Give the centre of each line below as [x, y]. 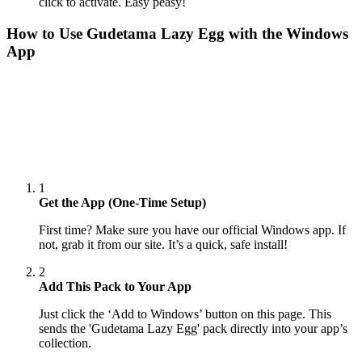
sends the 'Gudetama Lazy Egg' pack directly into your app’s [193, 329]
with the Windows [286, 34]
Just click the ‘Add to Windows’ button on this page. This [185, 314]
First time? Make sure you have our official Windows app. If [192, 230]
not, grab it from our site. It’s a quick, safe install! [163, 245]
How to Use [46, 34]
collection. [65, 343]
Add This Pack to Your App [115, 287]
